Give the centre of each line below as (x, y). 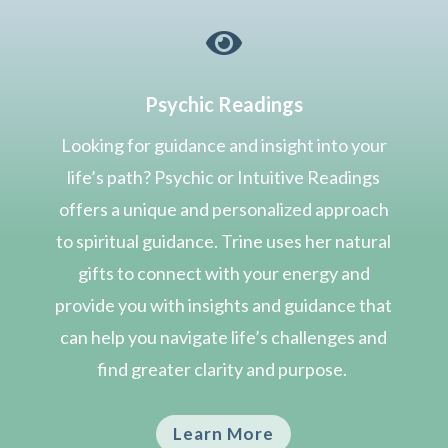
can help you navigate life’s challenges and (224, 336)
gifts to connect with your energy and (223, 272)
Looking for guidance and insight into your (223, 144)
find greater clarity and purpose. (224, 368)
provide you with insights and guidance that (224, 304)
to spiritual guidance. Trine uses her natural (224, 240)
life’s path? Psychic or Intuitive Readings (224, 176)
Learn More (224, 433)
